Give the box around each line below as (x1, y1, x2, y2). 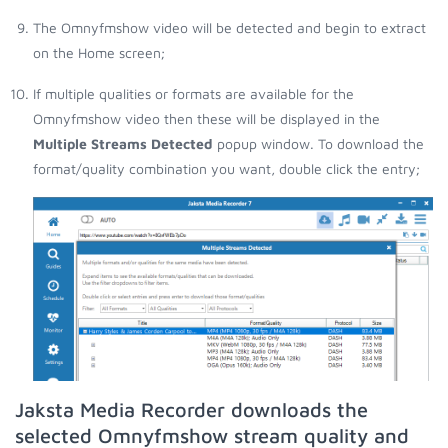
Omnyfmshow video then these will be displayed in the (33, 109, 380, 127)
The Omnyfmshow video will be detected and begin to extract (33, 18, 426, 36)
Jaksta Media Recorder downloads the (15, 397, 368, 421)
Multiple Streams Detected (33, 134, 213, 152)
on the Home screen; (33, 43, 165, 61)
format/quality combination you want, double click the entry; (33, 159, 420, 177)
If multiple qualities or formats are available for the (33, 84, 354, 102)
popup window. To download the (213, 134, 424, 152)
